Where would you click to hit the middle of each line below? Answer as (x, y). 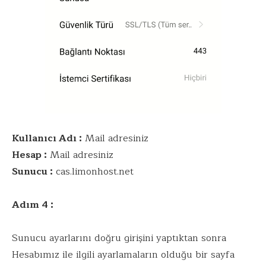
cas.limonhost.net (93, 171)
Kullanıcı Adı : (47, 138)
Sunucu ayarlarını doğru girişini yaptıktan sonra (119, 238)
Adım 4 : (34, 205)
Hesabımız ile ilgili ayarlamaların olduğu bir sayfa (123, 254)
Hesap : (29, 155)
